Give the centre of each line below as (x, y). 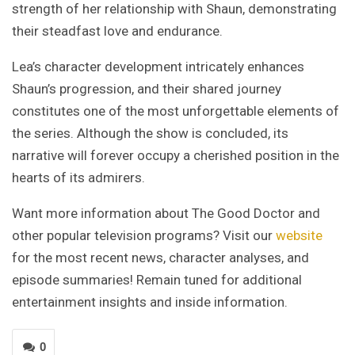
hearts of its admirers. (78, 178)
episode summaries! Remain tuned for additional (157, 280)
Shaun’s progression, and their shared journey (147, 89)
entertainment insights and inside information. (150, 302)
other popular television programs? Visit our (144, 236)
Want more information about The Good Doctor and (166, 214)
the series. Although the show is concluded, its (150, 134)
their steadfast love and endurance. (117, 31)
